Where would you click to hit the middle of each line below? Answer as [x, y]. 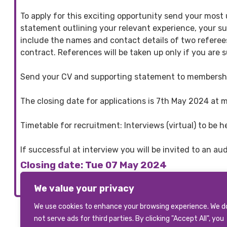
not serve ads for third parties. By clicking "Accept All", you [129, 219]
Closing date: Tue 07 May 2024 [93, 165]
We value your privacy [84, 188]
